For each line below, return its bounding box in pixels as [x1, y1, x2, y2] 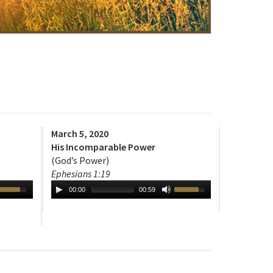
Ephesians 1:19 [51, 168, 110, 180]
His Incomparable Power [51, 141, 155, 154]
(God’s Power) [51, 154, 109, 167]
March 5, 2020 [51, 127, 108, 140]
